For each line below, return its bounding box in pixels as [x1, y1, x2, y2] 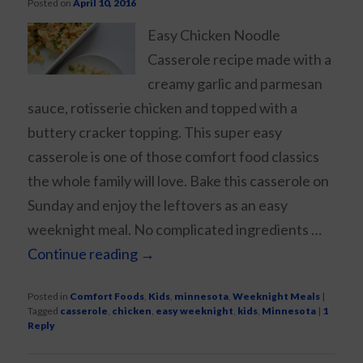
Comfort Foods [70, 290, 145, 303]
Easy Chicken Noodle [147, 26, 280, 45]
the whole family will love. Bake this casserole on [28, 172, 330, 190]
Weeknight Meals [233, 290, 321, 303]
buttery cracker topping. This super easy [28, 123, 283, 142]
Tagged [28, 305, 59, 318]
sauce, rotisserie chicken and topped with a [28, 99, 298, 117]
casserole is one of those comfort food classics [28, 147, 320, 166]
